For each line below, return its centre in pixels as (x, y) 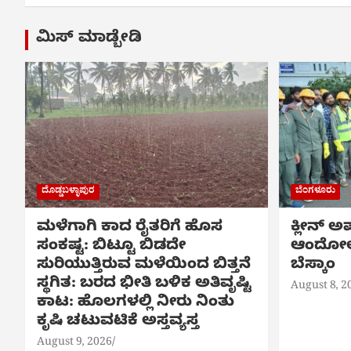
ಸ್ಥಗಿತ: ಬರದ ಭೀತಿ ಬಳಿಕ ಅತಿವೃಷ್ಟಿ (144, 284)
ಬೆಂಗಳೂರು (315, 192)
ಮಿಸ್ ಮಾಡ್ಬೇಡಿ (89, 40)
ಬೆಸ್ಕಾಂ (313, 266)
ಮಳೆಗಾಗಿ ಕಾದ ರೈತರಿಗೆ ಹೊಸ (130, 228)
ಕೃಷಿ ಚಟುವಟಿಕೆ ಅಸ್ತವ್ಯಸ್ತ (118, 322)
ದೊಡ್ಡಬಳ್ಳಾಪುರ (68, 192)
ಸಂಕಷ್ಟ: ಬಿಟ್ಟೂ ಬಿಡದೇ (111, 247)
